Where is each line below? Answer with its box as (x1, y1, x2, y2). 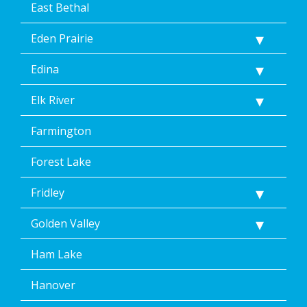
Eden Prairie (31, 31, 93, 47)
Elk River (31, 93, 75, 108)
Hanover (31, 278, 75, 293)
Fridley (31, 185, 64, 201)
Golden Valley (31, 216, 100, 232)
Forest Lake (31, 154, 91, 170)
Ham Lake (31, 247, 82, 262)
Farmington (31, 123, 91, 139)
